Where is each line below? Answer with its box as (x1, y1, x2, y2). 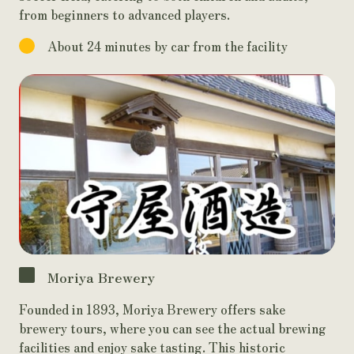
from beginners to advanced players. (19, 5, 230, 24)
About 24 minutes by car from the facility (47, 36, 288, 56)
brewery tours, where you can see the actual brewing (19, 318, 326, 337)
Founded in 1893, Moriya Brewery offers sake (19, 299, 285, 318)
